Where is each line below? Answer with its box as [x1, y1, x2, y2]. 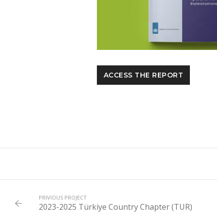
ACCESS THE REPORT [103, 71, 183, 80]
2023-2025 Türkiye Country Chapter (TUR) [39, 201, 192, 213]
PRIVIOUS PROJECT [39, 194, 87, 201]
